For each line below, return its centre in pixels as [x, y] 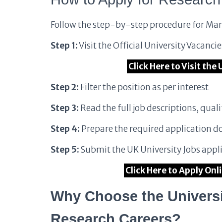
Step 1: [64, 46]
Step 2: [65, 87]
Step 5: [65, 150]
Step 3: [65, 108]
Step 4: [65, 129]
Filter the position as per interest [144, 87]
